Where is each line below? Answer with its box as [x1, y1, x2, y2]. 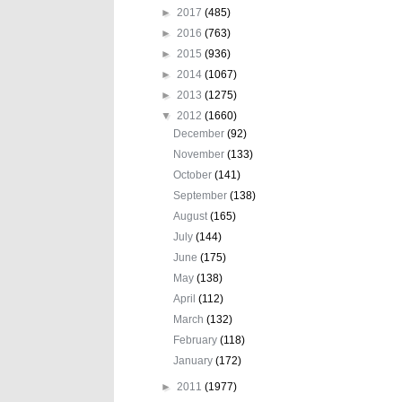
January [173, 354, 216, 367]
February [173, 333, 221, 346]
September [173, 188, 231, 202]
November [173, 147, 228, 161]
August [173, 209, 211, 223]
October [173, 168, 215, 181]
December [173, 127, 228, 140]
